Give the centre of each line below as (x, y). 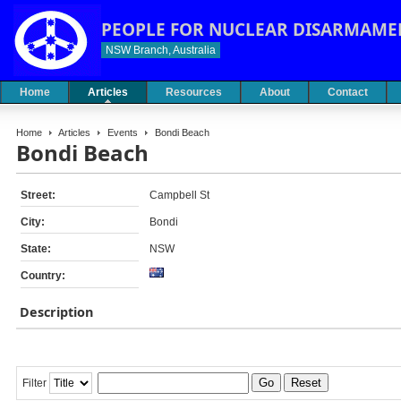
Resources (194, 92)
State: (36, 248)
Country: (43, 276)
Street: (38, 195)
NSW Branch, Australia (161, 50)
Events (123, 132)
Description (57, 312)
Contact (348, 92)
